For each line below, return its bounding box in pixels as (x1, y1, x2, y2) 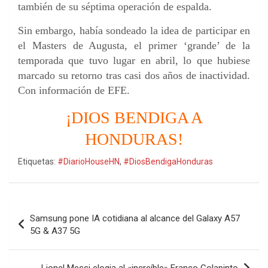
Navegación (8, 200, 88, 218)
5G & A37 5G (30, 226, 80, 237)
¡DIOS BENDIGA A (65, 108, 203, 127)
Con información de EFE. (18, 84, 130, 97)
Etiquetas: (18, 157, 56, 167)
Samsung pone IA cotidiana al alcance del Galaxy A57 (30, 213, 240, 224)
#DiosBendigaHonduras (123, 157, 213, 167)
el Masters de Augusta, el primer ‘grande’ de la (18, 39, 250, 52)
